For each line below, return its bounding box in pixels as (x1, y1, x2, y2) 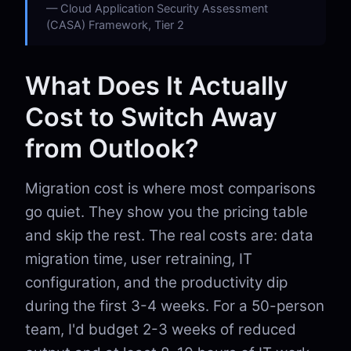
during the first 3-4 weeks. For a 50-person (25, 297, 324, 315)
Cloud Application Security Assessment (60, 2, 268, 15)
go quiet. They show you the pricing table (25, 203, 308, 221)
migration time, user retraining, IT (25, 250, 252, 268)
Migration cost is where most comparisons (25, 179, 316, 197)
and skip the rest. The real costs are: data (25, 226, 313, 244)
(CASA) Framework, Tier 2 (46, 18, 184, 31)
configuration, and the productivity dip (25, 273, 288, 291)
